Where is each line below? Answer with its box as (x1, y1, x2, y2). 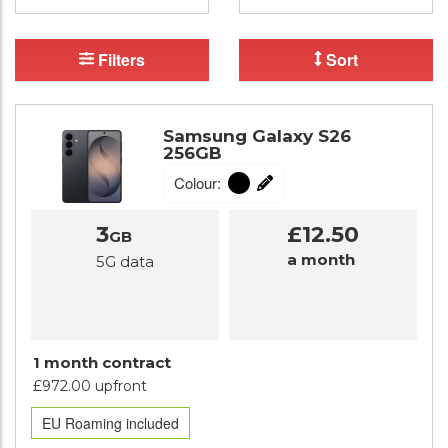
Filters (94, 48, 145, 71)
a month (287, 250, 355, 269)
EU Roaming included (42, 413, 179, 433)
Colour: (174, 172, 221, 193)
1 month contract (33, 353, 171, 372)
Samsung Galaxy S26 (163, 125, 351, 146)
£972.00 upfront (33, 377, 147, 395)
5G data (96, 252, 154, 271)
